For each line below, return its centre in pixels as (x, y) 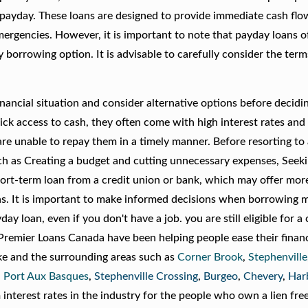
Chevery (263, 276)
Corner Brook (210, 257)
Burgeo (221, 276)
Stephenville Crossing (146, 276)
